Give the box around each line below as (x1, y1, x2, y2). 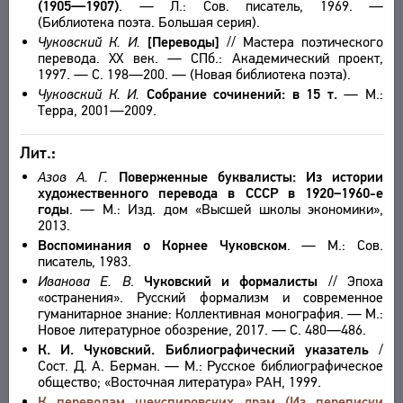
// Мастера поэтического (219, 33, 383, 50)
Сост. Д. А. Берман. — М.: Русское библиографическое (38, 357, 383, 374)
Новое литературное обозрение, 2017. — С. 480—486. (38, 321, 366, 338)
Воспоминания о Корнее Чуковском (38, 237, 287, 255)
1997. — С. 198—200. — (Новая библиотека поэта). (38, 66, 351, 83)
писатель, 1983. (38, 253, 131, 270)
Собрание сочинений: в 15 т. (146, 85, 337, 103)
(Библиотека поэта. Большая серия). (38, 13, 260, 31)
